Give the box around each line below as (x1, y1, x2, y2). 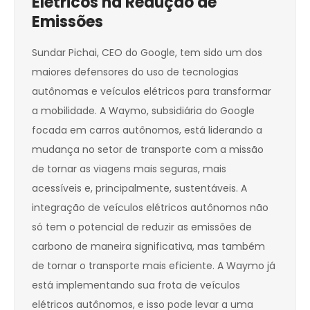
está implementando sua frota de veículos (32, 278, 240, 293)
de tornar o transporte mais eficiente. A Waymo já (32, 259, 275, 273)
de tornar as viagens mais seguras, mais (32, 162, 226, 176)
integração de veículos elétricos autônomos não (32, 201, 268, 215)
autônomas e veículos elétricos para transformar (32, 84, 271, 99)
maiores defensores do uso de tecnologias (32, 65, 239, 80)
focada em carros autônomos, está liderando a (32, 123, 262, 138)
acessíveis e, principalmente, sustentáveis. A (32, 181, 247, 196)
